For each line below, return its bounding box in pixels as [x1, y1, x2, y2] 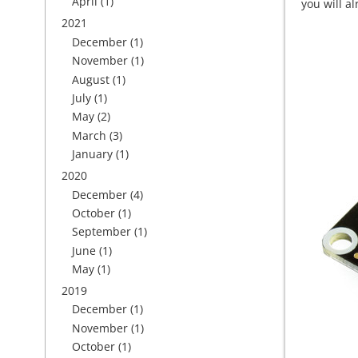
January [72, 146, 113, 162]
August [72, 71, 109, 87]
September [72, 224, 131, 240]
